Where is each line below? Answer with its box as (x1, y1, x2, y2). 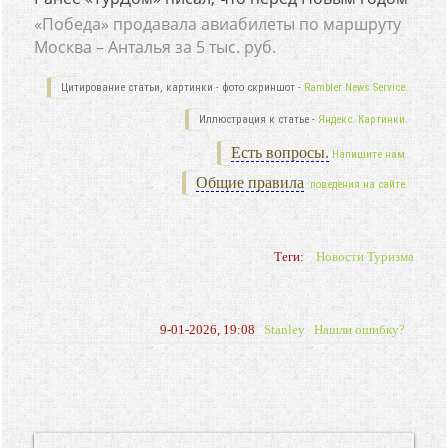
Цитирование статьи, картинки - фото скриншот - (60, 81, 304, 94)
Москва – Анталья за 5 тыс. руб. (34, 36, 277, 58)
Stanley (263, 322, 305, 337)
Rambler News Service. (303, 81, 408, 94)
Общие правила (195, 174, 304, 191)
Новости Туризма (315, 249, 414, 264)
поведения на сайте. (306, 178, 408, 191)
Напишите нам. (331, 148, 408, 161)
